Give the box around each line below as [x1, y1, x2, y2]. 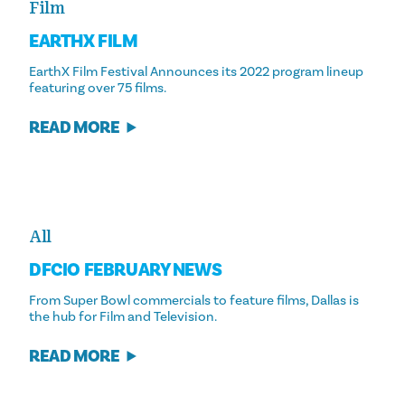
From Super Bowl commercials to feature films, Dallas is [29, 291, 359, 308]
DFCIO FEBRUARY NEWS [29, 259, 222, 283]
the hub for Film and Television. [29, 307, 217, 325]
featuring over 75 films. [29, 79, 166, 96]
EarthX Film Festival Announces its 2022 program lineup [29, 62, 363, 80]
